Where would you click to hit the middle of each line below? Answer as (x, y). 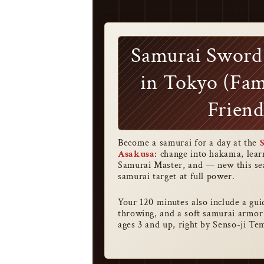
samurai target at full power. (176, 176)
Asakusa (136, 154)
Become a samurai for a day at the (189, 143)
